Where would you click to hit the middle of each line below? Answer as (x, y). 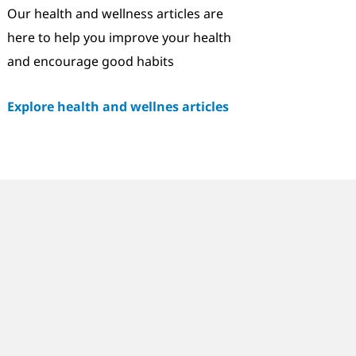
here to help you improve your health (119, 37)
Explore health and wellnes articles (118, 106)
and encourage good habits (90, 61)
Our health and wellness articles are (115, 14)
